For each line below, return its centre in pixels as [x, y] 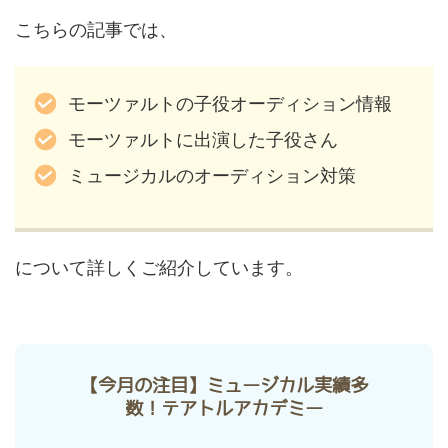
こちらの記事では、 [96, 29]
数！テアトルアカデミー [224, 407]
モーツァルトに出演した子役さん [202, 140]
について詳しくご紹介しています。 [159, 267]
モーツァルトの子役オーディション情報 [229, 104]
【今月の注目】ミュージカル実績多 [224, 384]
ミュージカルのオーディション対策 [211, 176]
